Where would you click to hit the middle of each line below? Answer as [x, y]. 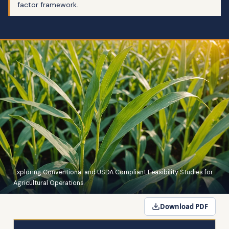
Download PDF [184, 206]
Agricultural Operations [49, 183]
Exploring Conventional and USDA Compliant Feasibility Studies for [113, 172]
